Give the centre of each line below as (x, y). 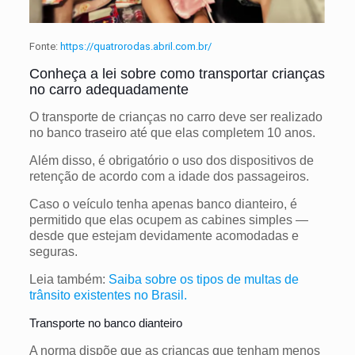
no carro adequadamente (109, 89)
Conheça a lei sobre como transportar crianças (177, 73)
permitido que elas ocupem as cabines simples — (168, 219)
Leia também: (69, 279)
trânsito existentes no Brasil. (108, 295)
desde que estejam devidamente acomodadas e (164, 235)
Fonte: (44, 46)
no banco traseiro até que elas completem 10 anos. (174, 132)
